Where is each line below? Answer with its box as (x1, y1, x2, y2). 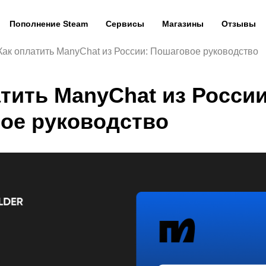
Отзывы (221, 19, 256, 28)
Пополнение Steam (9, 19, 88, 28)
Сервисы (105, 19, 144, 28)
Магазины (161, 19, 204, 28)
